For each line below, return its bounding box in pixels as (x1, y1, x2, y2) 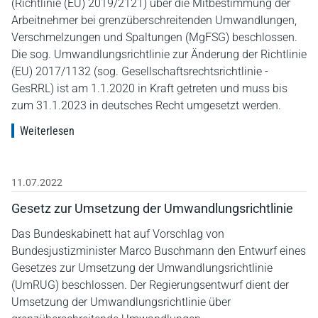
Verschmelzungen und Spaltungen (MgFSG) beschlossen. (11, 30, 297, 44)
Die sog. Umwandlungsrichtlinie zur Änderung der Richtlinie (11, 47, 307, 61)
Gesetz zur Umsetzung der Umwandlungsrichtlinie (11, 200, 293, 216)
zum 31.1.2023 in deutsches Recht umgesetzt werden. (11, 98, 281, 112)
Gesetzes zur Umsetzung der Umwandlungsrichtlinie (11, 261, 273, 275)
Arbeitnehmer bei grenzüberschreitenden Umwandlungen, (11, 13, 297, 27)
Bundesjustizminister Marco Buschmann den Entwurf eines (11, 243, 306, 258)
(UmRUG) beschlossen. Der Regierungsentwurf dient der (11, 278, 289, 292)
